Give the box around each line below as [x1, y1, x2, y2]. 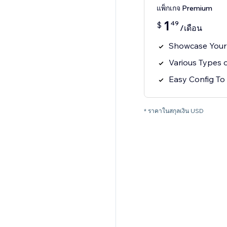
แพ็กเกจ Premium [156, 4, 212, 13]
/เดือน [179, 23, 202, 33]
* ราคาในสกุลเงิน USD [143, 107, 204, 115]
